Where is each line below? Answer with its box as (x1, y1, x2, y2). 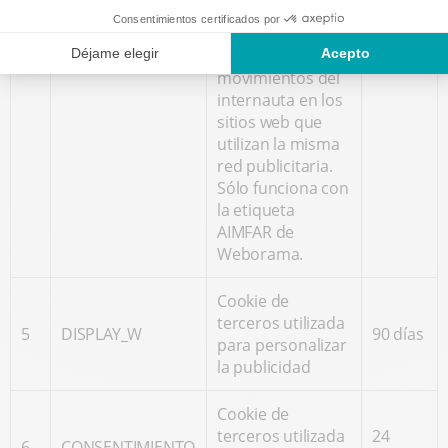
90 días (372, 323, 424, 345)
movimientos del (217, 67, 341, 89)
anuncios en (217, 23, 307, 45)
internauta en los (217, 89, 343, 111)
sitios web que (217, 111, 323, 133)
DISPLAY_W (61, 323, 143, 345)
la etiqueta (217, 199, 295, 221)
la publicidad (217, 356, 311, 378)
